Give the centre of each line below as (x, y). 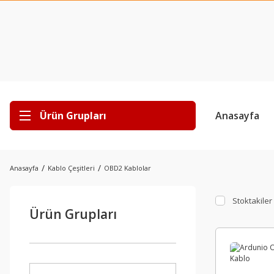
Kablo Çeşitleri (71, 168)
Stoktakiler (252, 200)
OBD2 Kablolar (128, 168)
